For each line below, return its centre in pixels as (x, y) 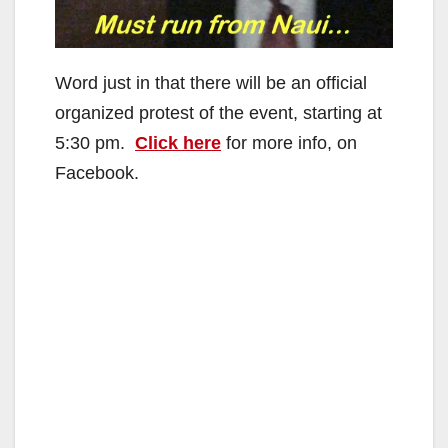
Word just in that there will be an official (211, 83)
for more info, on (289, 143)
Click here (178, 143)
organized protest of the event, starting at (218, 113)
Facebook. (97, 173)
